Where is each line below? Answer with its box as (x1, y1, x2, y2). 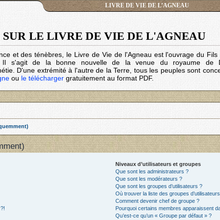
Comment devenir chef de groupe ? (115, 197, 200, 204)
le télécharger (21, 74, 64, 82)
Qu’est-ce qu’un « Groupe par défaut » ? (115, 212, 212, 219)
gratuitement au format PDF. (64, 74, 154, 82)
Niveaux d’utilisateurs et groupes (115, 161, 201, 167)
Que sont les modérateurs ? (115, 175, 183, 182)
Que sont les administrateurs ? (115, 168, 189, 174)
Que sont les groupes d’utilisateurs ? (115, 183, 203, 189)
